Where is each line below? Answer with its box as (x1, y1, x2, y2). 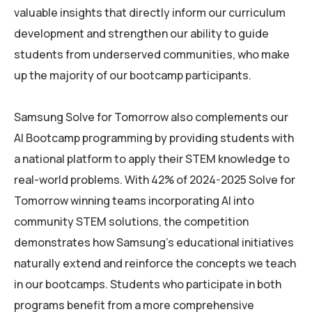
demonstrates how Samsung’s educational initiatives (14, 235, 294, 251)
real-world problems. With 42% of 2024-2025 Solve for (14, 172, 295, 188)
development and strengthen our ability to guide (14, 26, 269, 42)
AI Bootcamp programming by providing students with (14, 130, 294, 146)
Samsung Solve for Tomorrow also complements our (14, 109, 288, 125)
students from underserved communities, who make (14, 47, 290, 63)
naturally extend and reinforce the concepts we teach (14, 256, 296, 272)
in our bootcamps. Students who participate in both (14, 276, 281, 292)
